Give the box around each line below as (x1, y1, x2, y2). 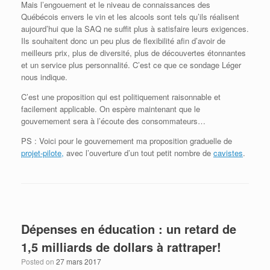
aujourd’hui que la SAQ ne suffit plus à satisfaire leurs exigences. (21, 22, 249, 34)
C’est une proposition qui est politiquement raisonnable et (21, 90, 221, 102)
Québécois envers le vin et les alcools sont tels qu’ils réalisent (21, 10, 239, 22)
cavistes (213, 146, 243, 159)
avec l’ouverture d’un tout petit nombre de (64, 146, 213, 159)
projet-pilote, (21, 146, 64, 159)
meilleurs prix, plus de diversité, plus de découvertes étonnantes (21, 46, 246, 58)
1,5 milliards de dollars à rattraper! (21, 237, 221, 256)
